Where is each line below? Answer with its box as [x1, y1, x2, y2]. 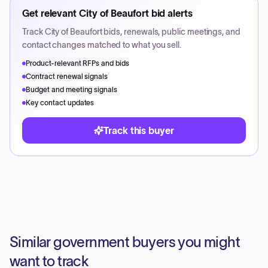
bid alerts [148, 8, 193, 19]
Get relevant [22, 8, 79, 19]
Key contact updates [26, 99, 95, 106]
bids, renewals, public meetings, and [102, 27, 240, 36]
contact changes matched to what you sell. [22, 40, 182, 50]
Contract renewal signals [26, 72, 108, 80]
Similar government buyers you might [10, 234, 240, 250]
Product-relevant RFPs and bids [26, 59, 130, 67]
